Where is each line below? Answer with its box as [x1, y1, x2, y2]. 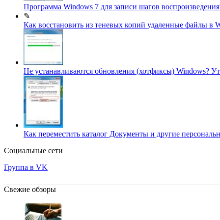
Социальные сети [4, 146, 63, 155]
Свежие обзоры [4, 185, 56, 193]
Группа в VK [4, 163, 48, 171]
